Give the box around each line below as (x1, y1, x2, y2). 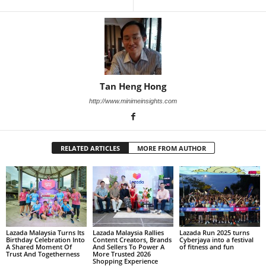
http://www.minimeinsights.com (89, 97, 177, 104)
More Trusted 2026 (92, 249, 151, 258)
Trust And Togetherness (6, 249, 80, 258)
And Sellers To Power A (92, 242, 164, 251)
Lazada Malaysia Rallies (92, 227, 164, 237)
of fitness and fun (179, 242, 234, 251)
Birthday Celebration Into (6, 235, 85, 244)
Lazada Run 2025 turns (179, 227, 249, 237)
